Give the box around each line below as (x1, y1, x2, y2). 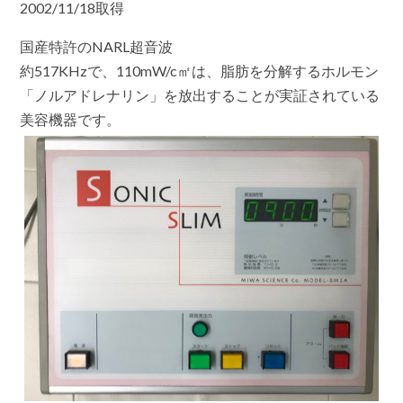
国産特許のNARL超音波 (20, 38, 174, 56)
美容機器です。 (20, 111, 121, 129)
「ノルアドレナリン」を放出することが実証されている (20, 86, 381, 104)
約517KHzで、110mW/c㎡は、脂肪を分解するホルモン (20, 62, 380, 80)
